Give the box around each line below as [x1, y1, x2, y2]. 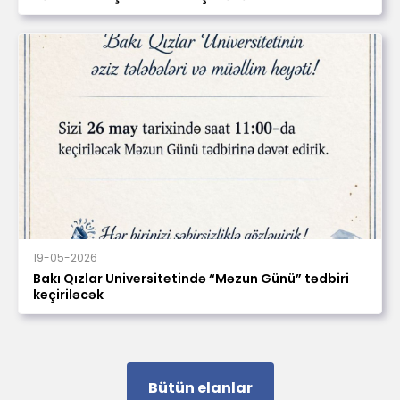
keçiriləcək [33, 286, 104, 304]
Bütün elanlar [147, 378, 253, 398]
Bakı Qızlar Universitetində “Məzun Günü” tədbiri [33, 270, 349, 287]
